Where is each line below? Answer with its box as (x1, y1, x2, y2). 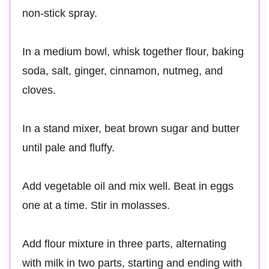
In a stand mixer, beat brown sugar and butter (22, 122, 240, 134)
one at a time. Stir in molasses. (22, 199, 170, 211)
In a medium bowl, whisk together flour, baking (22, 45, 244, 58)
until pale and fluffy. (22, 141, 115, 154)
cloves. (22, 83, 56, 96)
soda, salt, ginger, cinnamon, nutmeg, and (22, 64, 223, 77)
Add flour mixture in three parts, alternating (22, 237, 226, 250)
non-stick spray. (22, 7, 97, 19)
